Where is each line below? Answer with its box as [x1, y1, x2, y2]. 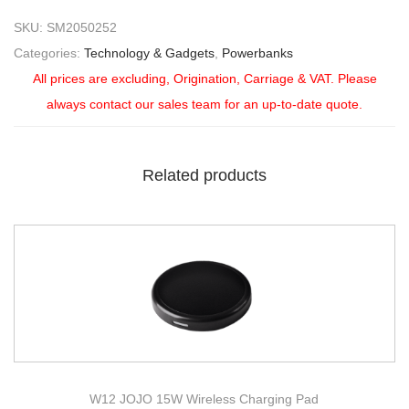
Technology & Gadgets [84, 45, 215, 60]
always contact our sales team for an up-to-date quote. [47, 96, 362, 111]
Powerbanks [222, 45, 293, 60]
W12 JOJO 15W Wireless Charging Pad [89, 392, 320, 406]
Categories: [14, 45, 84, 60]
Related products [142, 165, 267, 184]
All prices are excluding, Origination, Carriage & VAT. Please [32, 70, 377, 86]
